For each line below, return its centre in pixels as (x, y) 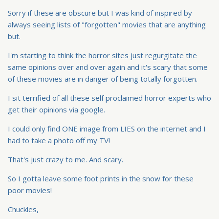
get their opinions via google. (56, 110)
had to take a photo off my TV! (59, 141)
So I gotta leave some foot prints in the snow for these (101, 179)
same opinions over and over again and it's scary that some (108, 67)
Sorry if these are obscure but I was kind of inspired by (100, 13)
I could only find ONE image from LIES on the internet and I (107, 129)
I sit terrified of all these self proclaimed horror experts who (109, 98)
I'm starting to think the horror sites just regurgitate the (102, 55)
